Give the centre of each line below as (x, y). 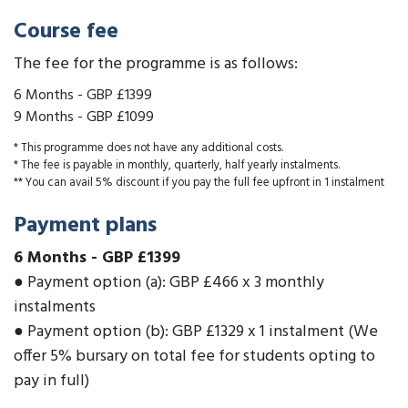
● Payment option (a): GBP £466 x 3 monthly (169, 283)
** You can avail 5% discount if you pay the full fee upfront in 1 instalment (199, 183)
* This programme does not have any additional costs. (148, 148)
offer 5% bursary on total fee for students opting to (194, 357)
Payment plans (85, 226)
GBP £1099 (120, 117)
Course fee (66, 31)
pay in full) (51, 382)
